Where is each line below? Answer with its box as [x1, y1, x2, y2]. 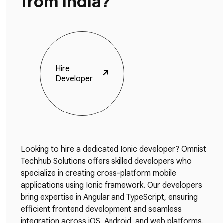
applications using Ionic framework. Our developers [21, 180, 202, 190]
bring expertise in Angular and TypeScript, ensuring [21, 192, 198, 202]
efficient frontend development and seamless [21, 204, 182, 214]
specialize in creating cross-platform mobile [21, 168, 176, 178]
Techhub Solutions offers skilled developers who [21, 156, 192, 166]
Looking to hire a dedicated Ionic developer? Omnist [21, 144, 206, 154]
